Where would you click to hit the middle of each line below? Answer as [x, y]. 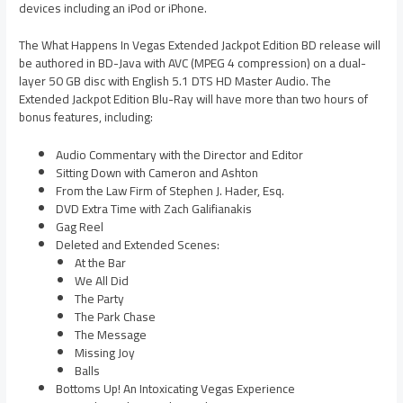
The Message [110, 335]
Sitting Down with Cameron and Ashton [157, 173]
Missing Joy [104, 353]
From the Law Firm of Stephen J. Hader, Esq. [170, 191]
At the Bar [100, 263]
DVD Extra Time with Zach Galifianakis [154, 209]
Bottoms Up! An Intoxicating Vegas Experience [176, 389]
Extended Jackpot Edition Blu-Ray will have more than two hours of [194, 99]
